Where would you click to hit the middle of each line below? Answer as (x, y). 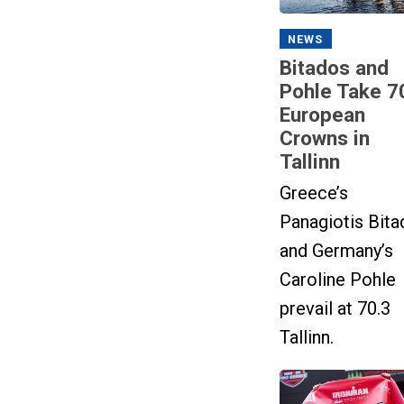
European (322, 115)
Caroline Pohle (337, 279)
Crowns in (324, 138)
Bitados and (334, 68)
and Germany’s (336, 250)
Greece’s (313, 193)
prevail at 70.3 (335, 308)
